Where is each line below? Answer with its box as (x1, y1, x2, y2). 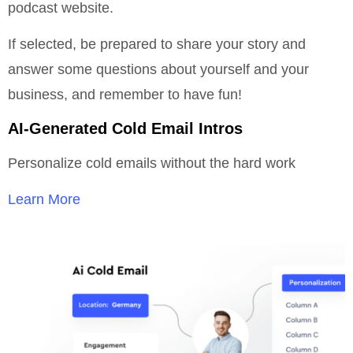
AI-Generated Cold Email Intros (8, 119, 243, 137)
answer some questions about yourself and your (8, 61, 309, 78)
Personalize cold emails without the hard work (8, 154, 295, 171)
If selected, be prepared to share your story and (8, 36, 306, 53)
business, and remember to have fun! (8, 87, 242, 103)
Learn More (8, 191, 80, 207)
